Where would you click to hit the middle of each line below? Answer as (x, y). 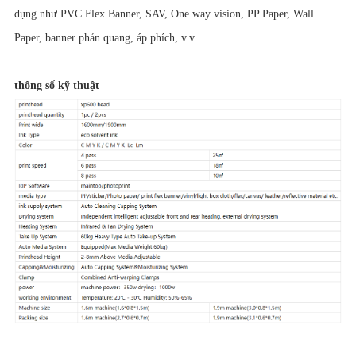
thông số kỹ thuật (56, 85)
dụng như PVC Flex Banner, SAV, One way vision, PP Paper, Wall (164, 14)
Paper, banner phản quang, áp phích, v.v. (105, 37)
